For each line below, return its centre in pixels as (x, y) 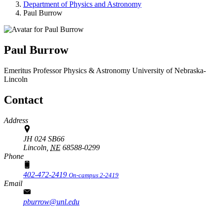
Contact (23, 100)
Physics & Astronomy (97, 70)
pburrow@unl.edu (51, 201)
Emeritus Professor (34, 70)
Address (16, 120)
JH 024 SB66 (44, 139)
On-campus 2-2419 (94, 175)
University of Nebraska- (169, 70)
